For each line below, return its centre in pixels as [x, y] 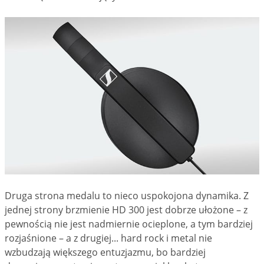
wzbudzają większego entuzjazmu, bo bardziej [105, 252]
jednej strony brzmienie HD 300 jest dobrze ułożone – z [126, 209]
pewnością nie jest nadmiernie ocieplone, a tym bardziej [129, 224]
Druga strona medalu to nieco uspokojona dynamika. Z [127, 195]
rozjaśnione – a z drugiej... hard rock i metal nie [108, 238]
